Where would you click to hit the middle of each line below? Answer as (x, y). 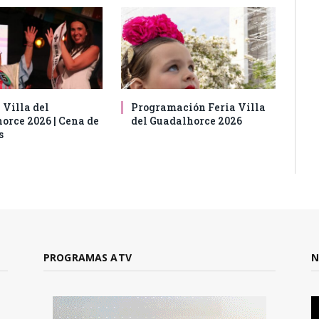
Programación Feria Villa (199, 107)
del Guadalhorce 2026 (187, 120)
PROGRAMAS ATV (88, 257)
